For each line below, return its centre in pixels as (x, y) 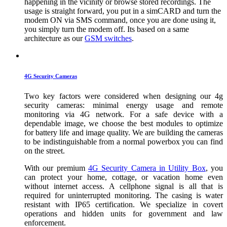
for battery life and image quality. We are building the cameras (124, 133)
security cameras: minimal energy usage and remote (124, 105)
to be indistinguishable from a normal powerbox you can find (124, 142)
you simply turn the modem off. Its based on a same (107, 29)
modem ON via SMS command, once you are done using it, (120, 20)
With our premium (56, 168)
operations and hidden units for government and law (124, 214)
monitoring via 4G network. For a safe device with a (124, 115)
